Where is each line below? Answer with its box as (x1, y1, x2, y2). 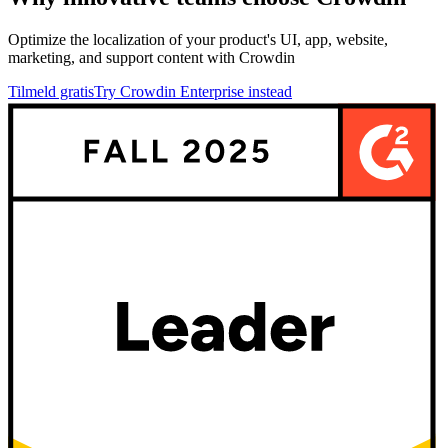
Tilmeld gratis (8, 82, 94, 100)
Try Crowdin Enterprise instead (94, 82, 292, 100)
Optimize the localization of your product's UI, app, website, (8, 30, 388, 48)
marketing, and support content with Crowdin (8, 48, 295, 66)
